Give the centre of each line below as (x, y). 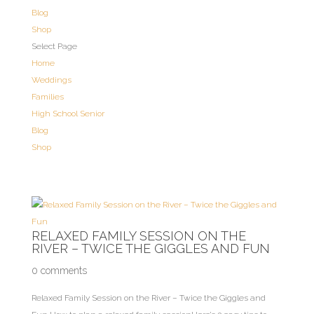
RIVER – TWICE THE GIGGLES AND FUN (150, 248)
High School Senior (68, 114)
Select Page (54, 46)
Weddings (51, 80)
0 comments (59, 271)
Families (47, 97)
